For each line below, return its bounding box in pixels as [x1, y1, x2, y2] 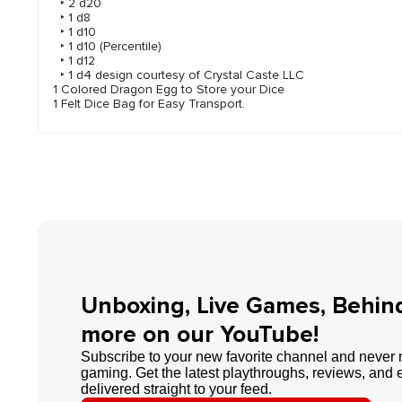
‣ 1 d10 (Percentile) [53, 38, 162, 54]
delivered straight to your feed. [81, 380, 272, 397]
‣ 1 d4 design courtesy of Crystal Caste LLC [53, 66, 304, 83]
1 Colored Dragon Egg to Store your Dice [53, 81, 284, 97]
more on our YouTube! [81, 319, 319, 349]
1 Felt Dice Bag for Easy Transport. [53, 95, 245, 111]
